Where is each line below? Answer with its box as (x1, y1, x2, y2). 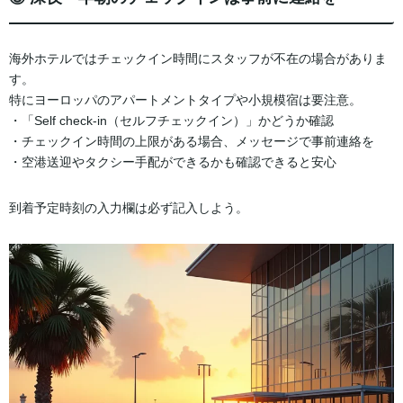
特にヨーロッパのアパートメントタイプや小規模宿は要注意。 (9, 92, 362, 107)
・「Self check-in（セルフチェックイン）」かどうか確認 (9, 112, 334, 128)
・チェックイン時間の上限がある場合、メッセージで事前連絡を (9, 133, 374, 148)
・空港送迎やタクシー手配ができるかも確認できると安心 (9, 154, 336, 169)
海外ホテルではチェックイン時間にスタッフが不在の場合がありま (9, 50, 387, 66)
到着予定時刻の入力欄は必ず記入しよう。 (9, 200, 248, 215)
